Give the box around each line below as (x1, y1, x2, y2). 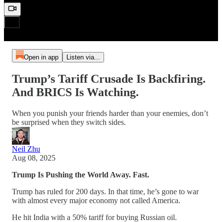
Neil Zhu (12, 145, 40, 153)
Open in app (23, 54, 58, 61)
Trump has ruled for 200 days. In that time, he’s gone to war (12, 187, 199, 196)
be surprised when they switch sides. (12, 118, 126, 126)
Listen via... (66, 54, 100, 61)
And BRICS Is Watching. (12, 86, 139, 99)
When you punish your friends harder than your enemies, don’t (12, 109, 208, 117)
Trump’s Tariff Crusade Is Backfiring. (12, 72, 206, 86)
